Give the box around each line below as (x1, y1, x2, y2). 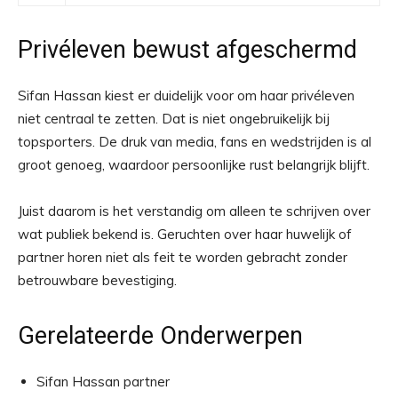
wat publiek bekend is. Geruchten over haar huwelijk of (18, 226, 352, 243)
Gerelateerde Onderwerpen (18, 322, 303, 350)
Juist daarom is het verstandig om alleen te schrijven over (18, 203, 370, 219)
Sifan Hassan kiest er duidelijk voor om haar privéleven (18, 87, 354, 104)
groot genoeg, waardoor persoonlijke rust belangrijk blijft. (18, 156, 370, 173)
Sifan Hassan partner (36, 373, 170, 390)
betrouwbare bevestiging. (18, 272, 177, 289)
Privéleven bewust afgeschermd (18, 36, 357, 64)
